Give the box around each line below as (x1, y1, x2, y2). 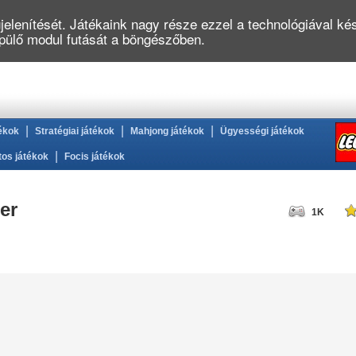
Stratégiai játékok (35, 126, 114, 137)
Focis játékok (64, 151, 125, 162)
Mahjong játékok (130, 126, 204, 137)
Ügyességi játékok (220, 126, 304, 137)
